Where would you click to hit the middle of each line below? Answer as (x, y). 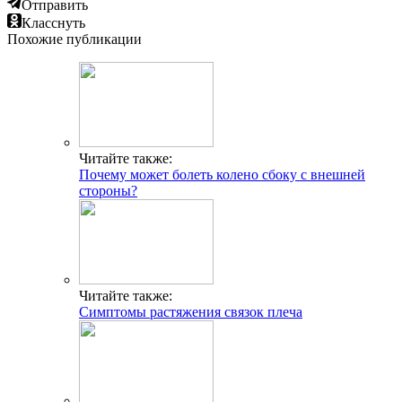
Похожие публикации (74, 39)
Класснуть (53, 23)
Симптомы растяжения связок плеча (191, 312)
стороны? (108, 191)
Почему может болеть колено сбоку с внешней (222, 175)
